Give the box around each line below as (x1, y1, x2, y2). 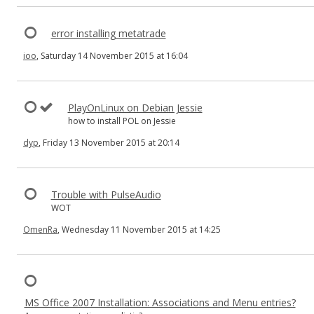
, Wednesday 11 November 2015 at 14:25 (57, 224, 221, 235)
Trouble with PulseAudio (50, 188, 161, 201)
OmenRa (23, 224, 57, 235)
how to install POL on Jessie (67, 115, 176, 127)
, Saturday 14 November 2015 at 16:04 (36, 50, 188, 62)
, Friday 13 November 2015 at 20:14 (39, 137, 179, 149)
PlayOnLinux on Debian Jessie (67, 101, 203, 114)
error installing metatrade (50, 27, 166, 40)
